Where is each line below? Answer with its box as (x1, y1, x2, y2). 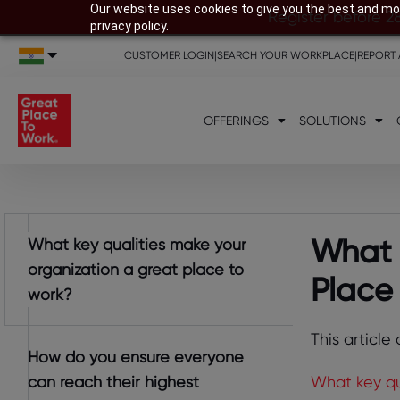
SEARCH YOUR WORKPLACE (217, 48, 355, 62)
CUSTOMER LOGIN (124, 48, 215, 62)
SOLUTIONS (298, 113, 366, 128)
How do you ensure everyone (28, 347, 244, 366)
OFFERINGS (203, 113, 269, 128)
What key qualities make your (28, 235, 246, 254)
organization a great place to (28, 260, 244, 279)
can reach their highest (28, 372, 199, 391)
